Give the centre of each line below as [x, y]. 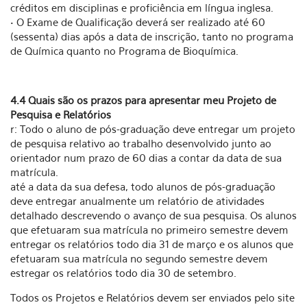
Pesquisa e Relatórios [61, 114]
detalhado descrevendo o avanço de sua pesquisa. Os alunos [153, 215]
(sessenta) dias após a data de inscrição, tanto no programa [152, 36]
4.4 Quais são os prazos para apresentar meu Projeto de [143, 100]
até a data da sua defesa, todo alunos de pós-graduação [143, 186]
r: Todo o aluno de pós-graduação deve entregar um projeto [153, 129]
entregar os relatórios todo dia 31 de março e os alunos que [152, 244]
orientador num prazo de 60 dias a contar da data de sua [146, 158]
